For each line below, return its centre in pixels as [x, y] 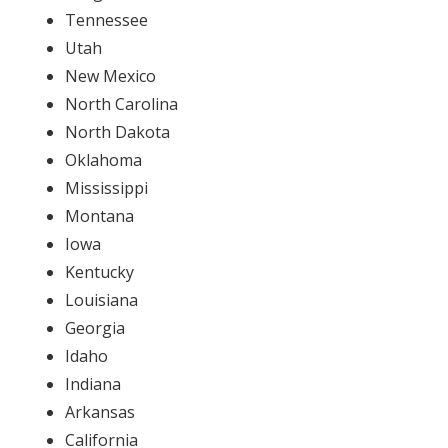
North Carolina [121, 103]
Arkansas [99, 411]
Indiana [92, 383]
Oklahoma [103, 159]
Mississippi [106, 187]
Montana [99, 215]
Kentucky [99, 271]
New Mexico [110, 75]
